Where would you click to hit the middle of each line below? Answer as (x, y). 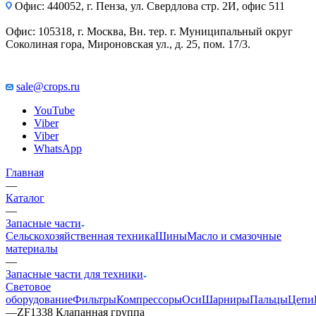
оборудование (39, 300)
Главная (25, 173)
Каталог (25, 198)
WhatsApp (58, 149)
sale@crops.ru (48, 87)
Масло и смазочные (234, 236)
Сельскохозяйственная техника (80, 236)
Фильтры (95, 300)
